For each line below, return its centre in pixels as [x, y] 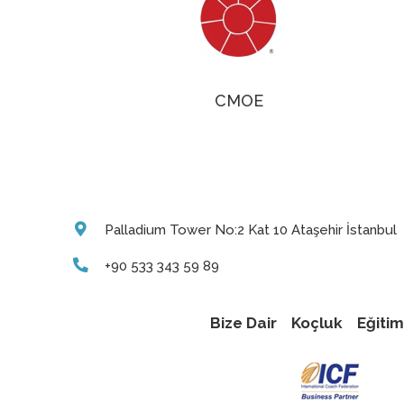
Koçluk [317, 322]
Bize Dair [243, 322]
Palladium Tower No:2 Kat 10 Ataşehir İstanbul [251, 230]
